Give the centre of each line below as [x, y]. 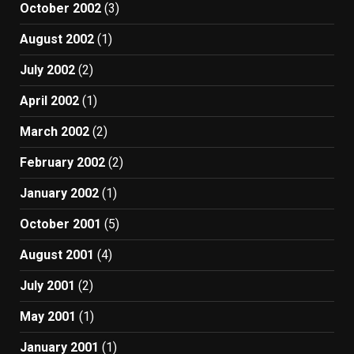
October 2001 [60, 224]
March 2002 [55, 132]
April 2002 [49, 101]
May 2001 [48, 316]
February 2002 [62, 162]
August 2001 [57, 255]
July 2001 [47, 286]
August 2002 [57, 39]
